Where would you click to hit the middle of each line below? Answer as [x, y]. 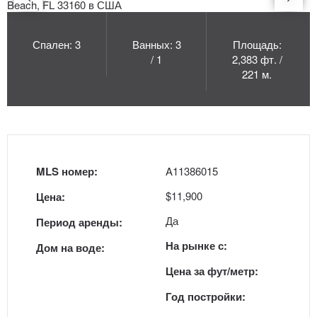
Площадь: [257, 44]
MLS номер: [67, 171]
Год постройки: [206, 296]
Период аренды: [79, 222]
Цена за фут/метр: [212, 271]
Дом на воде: [70, 248]
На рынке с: [196, 246]
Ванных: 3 [156, 44]
